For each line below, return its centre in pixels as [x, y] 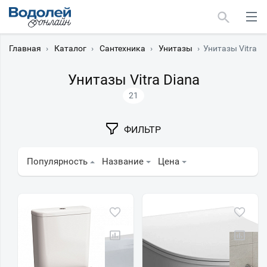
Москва [36, 114]
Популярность [57, 162]
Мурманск [42, 138]
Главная [25, 48]
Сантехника [122, 48]
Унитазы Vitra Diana [133, 80]
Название [123, 162]
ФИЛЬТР [142, 130]
